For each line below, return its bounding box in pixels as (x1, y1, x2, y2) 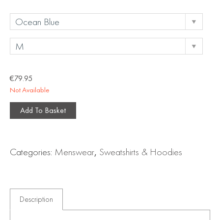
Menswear (55, 145, 94, 159)
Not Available (10, 85, 49, 95)
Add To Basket (20, 105, 66, 116)
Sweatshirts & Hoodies (99, 145, 182, 159)
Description (20, 194, 54, 205)
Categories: (10, 145, 55, 159)
